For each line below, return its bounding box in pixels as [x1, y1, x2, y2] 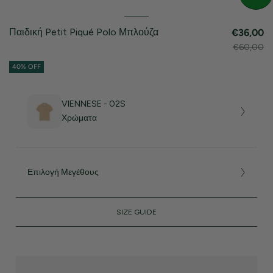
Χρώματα [62, 113, 97, 124]
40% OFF [12, 63, 41, 71]
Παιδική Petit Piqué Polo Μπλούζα [9, 26, 158, 38]
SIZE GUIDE [116, 207, 157, 216]
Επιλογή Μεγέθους [27, 166, 99, 177]
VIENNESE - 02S [62, 99, 126, 110]
